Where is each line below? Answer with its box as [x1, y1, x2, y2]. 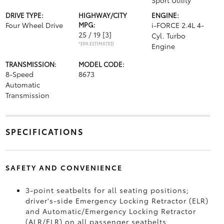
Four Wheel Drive [5, 20, 63, 30]
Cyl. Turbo [151, 30, 186, 40]
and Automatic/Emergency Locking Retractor [25, 206, 196, 216]
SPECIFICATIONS [5, 125, 83, 137]
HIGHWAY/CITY [78, 10, 127, 19]
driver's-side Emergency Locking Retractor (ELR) [25, 195, 208, 205]
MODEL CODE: [78, 59, 124, 68]
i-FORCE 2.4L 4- [151, 20, 204, 30]
